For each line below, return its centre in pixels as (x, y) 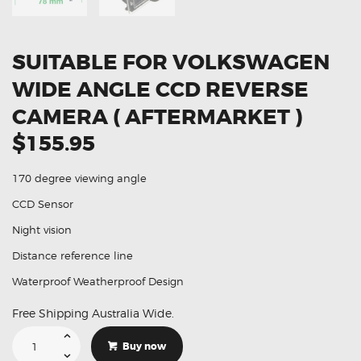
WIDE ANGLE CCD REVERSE (160, 90)
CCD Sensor (43, 204)
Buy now (144, 347)
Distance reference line (73, 256)
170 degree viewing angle (79, 178)
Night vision (42, 230)
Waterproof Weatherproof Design (98, 282)
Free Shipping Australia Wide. (93, 313)
